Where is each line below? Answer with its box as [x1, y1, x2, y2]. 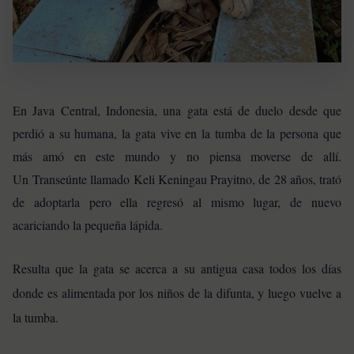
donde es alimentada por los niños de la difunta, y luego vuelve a [13, 284, 341, 301]
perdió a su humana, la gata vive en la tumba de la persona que [13, 125, 341, 142]
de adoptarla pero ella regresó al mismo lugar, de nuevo [13, 194, 341, 211]
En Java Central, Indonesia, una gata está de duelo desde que [13, 102, 341, 119]
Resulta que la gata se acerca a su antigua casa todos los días [13, 259, 341, 277]
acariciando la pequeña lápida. [13, 217, 163, 234]
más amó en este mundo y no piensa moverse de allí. [13, 148, 341, 165]
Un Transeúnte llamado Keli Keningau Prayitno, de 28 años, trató [13, 171, 341, 188]
